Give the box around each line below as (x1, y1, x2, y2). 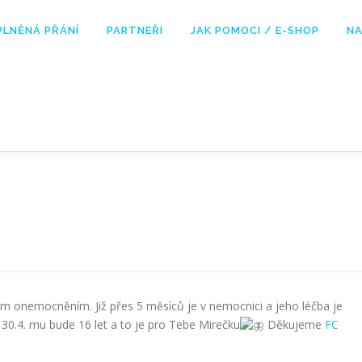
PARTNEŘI (107, 24, 163, 36)
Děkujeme (264, 317, 325, 332)
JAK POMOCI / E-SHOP (191, 24, 319, 36)
